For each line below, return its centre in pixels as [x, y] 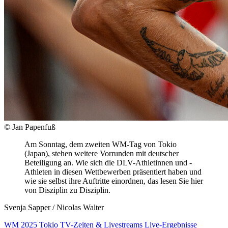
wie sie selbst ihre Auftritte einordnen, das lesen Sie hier [114, 181]
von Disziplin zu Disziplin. [67, 190]
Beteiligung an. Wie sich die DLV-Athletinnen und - [108, 162]
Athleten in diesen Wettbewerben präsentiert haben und [113, 172]
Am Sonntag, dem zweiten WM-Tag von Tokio [101, 144]
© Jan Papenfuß [30, 127]
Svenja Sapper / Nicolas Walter [54, 207]
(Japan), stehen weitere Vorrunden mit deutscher [102, 153]
